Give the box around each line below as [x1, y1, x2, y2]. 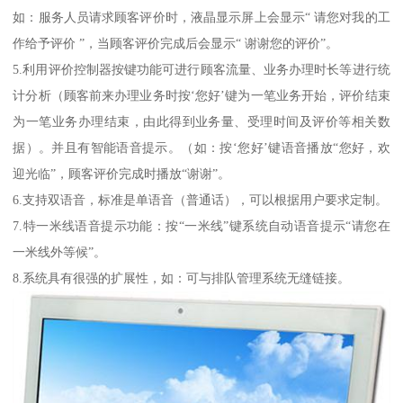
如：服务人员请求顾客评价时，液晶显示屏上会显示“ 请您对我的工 [13, 10, 390, 25]
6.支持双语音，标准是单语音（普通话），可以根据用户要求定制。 [13, 193, 389, 208]
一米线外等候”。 [13, 245, 107, 260]
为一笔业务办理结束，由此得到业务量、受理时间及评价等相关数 [13, 114, 390, 130]
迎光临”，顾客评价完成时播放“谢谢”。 [13, 166, 231, 182]
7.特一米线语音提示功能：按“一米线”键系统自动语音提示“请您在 [13, 219, 390, 234]
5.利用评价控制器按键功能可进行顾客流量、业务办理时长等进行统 [13, 62, 390, 77]
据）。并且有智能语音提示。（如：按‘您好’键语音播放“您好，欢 [13, 140, 390, 156]
